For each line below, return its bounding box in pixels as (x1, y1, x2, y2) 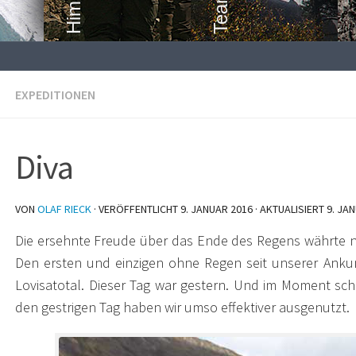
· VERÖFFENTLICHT (94, 201, 180, 216)
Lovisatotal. (15, 275, 84, 294)
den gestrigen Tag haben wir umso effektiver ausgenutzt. (15, 297, 350, 316)
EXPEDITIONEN (15, 86, 95, 103)
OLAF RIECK (37, 201, 91, 216)
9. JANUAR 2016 (180, 201, 253, 216)
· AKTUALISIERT (253, 201, 327, 216)
